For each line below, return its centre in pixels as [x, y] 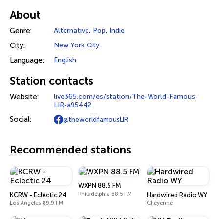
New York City [77, 45]
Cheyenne [160, 203]
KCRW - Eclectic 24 [38, 195]
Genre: [21, 31]
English [65, 60]
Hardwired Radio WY [177, 195]
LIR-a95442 [73, 105]
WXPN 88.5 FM [100, 186]
